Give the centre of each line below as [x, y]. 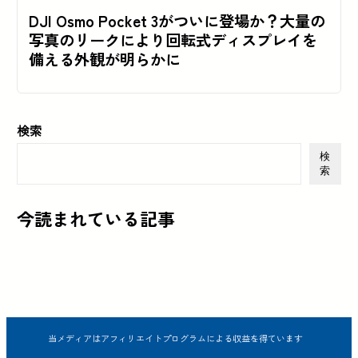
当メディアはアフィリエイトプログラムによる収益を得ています [175, 338]
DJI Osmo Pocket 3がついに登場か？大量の [177, 20]
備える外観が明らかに [104, 59]
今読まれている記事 [96, 219]
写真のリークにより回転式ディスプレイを [173, 40]
